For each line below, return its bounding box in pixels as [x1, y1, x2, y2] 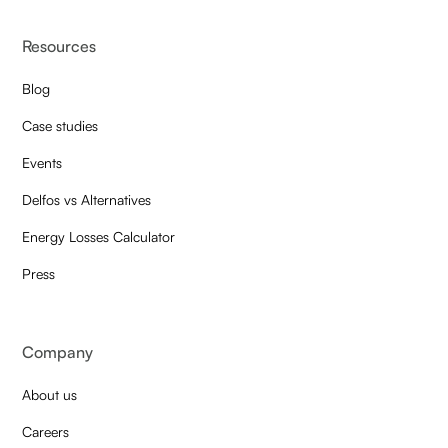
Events [22, 154, 63, 172]
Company [22, 342, 94, 363]
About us [22, 386, 78, 404]
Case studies [22, 117, 99, 135]
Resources [22, 36, 97, 57]
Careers [22, 423, 70, 441]
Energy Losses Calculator [22, 228, 176, 246]
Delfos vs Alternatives [22, 191, 152, 209]
